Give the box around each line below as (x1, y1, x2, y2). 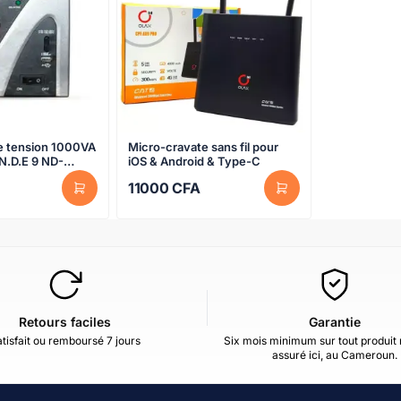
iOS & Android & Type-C (128, 153, 261, 168)
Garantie (309, 314, 361, 330)
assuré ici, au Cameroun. (272, 348, 397, 363)
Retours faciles (18, 314, 111, 330)
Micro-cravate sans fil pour (128, 139, 279, 154)
